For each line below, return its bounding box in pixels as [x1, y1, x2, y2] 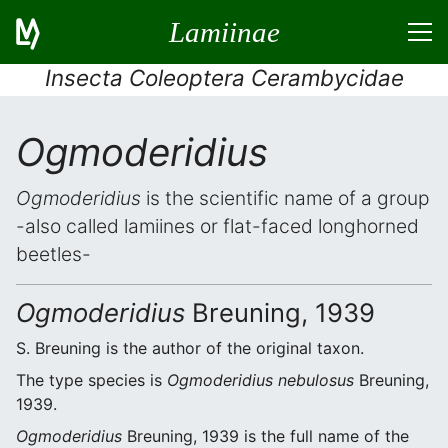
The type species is [16, 370, 167, 390]
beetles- [16, 242, 91, 266]
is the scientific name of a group [141, 186, 430, 210]
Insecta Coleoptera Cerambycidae [44, 64, 404, 91]
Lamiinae [168, 15, 280, 48]
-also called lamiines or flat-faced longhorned [16, 214, 419, 238]
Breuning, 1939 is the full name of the [122, 426, 409, 446]
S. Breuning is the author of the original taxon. [16, 338, 364, 358]
